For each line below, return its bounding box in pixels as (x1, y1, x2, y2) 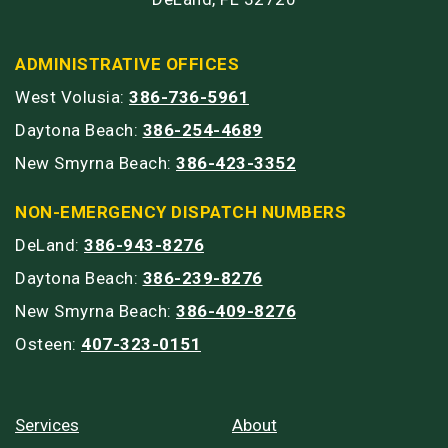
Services (15, 414, 79, 435)
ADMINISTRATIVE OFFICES (15, 53, 239, 74)
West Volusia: (15, 86, 129, 107)
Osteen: (15, 333, 81, 354)
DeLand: (15, 234, 84, 255)
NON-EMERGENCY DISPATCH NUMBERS (15, 201, 346, 222)
